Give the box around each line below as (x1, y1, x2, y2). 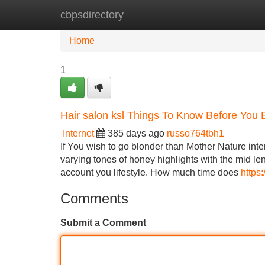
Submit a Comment (60, 218, 146, 228)
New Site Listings (121, 9, 195, 20)
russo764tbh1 (167, 128, 224, 138)
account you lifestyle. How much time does (60, 167, 241, 177)
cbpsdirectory (60, 9, 124, 21)
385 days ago (108, 128, 164, 138)
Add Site (212, 9, 248, 20)
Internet (63, 128, 94, 138)
